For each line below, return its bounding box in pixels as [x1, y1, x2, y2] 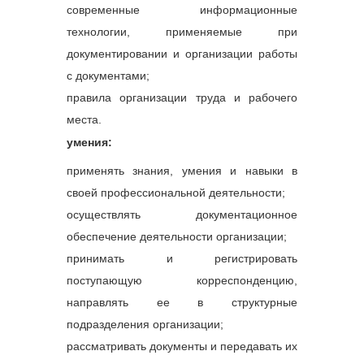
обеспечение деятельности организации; [67, 229, 287, 243]
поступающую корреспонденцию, [67, 273, 297, 287]
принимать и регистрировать [67, 251, 297, 265]
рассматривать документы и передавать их [67, 339, 297, 353]
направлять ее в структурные [67, 295, 297, 309]
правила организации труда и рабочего [67, 90, 297, 104]
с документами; [67, 68, 149, 82]
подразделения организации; [67, 317, 223, 331]
